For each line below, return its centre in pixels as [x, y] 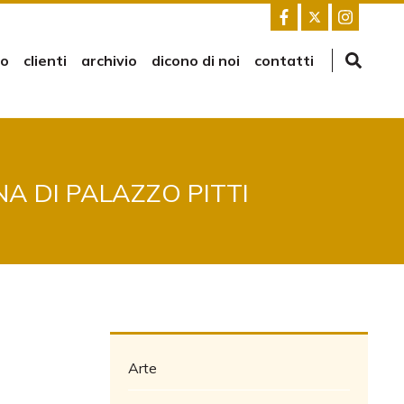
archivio [109, 60]
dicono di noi [196, 60]
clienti [45, 60]
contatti [284, 60]
